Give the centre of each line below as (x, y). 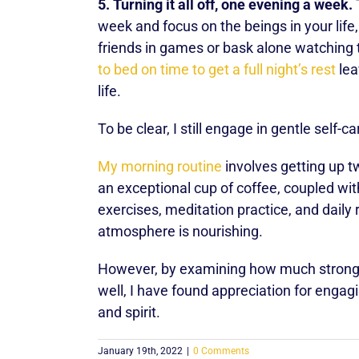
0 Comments (221, 351)
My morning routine (160, 166)
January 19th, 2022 (140, 351)
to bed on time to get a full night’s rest (217, 69)
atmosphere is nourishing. (180, 231)
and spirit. (129, 312)
